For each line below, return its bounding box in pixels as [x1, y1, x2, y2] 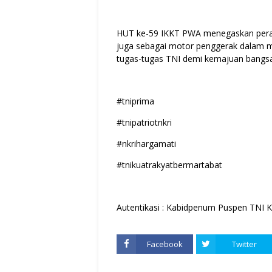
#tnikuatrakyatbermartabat [117, 159, 222, 171]
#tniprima [117, 95, 154, 107]
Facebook [146, 239, 183, 250]
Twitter [231, 239, 257, 250]
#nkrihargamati [117, 138, 176, 150]
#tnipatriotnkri [117, 117, 172, 129]
